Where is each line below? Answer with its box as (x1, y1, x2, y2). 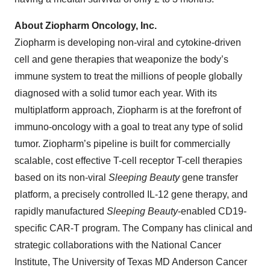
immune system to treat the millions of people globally (14, 71, 242, 82)
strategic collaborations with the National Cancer (14, 240, 221, 251)
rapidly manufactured (14, 206, 107, 217)
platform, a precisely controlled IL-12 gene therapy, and (14, 189, 248, 200)
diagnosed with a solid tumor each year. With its (14, 88, 217, 99)
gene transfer (180, 172, 238, 183)
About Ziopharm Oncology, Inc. (14, 20, 157, 31)
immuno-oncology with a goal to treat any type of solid (14, 122, 243, 133)
